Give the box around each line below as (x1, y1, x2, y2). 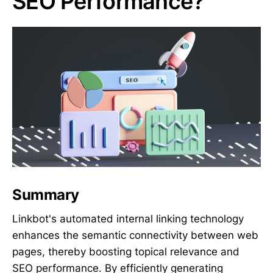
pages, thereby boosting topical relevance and (12, 246, 239, 258)
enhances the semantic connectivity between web (12, 229, 258, 242)
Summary (12, 185, 79, 204)
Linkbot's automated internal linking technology (12, 213, 244, 225)
